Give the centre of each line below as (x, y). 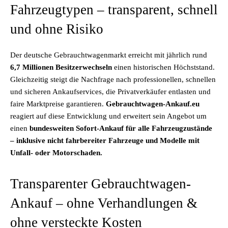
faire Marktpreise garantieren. (58, 104)
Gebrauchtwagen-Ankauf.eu (153, 104)
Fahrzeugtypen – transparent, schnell (114, 10)
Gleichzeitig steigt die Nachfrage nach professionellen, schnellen (113, 79)
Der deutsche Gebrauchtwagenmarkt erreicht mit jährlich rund (109, 55)
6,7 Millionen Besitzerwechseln (61, 67)
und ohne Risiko (57, 29)
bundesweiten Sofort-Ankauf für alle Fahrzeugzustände (121, 128)
